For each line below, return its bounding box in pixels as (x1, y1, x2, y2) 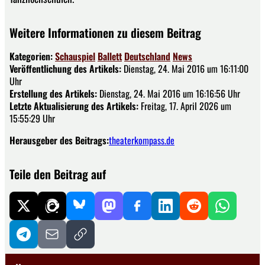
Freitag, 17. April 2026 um (138, 98, 231, 113)
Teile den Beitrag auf (9, 164, 106, 183)
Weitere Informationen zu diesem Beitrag (9, 23, 201, 41)
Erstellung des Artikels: (9, 86, 97, 101)
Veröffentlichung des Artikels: (9, 61, 121, 76)
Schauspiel (55, 49, 95, 63)
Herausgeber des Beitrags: (9, 132, 109, 147)
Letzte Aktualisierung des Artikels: (9, 98, 138, 113)
